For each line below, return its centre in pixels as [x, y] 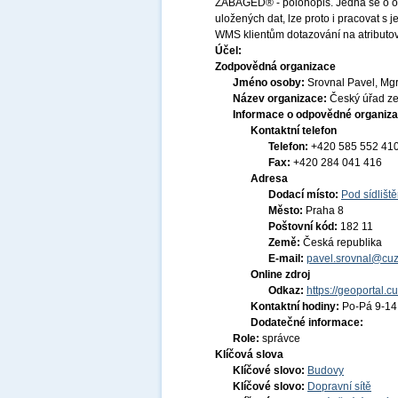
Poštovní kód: [304, 227]
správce [281, 338]
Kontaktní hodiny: [296, 306]
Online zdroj [280, 275]
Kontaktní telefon [294, 131]
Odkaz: [287, 291]
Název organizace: [281, 99]
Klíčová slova [249, 354]
